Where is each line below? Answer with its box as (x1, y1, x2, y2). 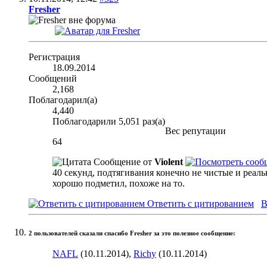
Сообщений (29, 73, 77, 84)
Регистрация (29, 52, 80, 63)
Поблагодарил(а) (29, 95, 97, 105)
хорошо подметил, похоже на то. (52, 178, 185, 189)
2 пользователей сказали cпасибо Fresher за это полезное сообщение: (29, 230, 235, 237)
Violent (154, 157, 183, 167)
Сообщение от (91, 157, 154, 167)
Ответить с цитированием (145, 198, 254, 209)
